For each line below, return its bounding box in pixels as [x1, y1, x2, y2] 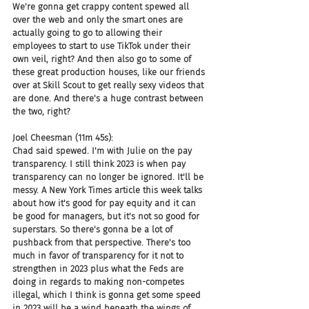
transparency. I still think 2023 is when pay [12, 159, 188, 169]
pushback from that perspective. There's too [12, 237, 193, 248]
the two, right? [12, 106, 70, 117]
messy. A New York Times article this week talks [12, 185, 205, 195]
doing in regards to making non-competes [12, 277, 187, 287]
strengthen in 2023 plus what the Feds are [12, 263, 186, 274]
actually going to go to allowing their [12, 28, 165, 38]
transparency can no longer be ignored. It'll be [12, 172, 206, 182]
